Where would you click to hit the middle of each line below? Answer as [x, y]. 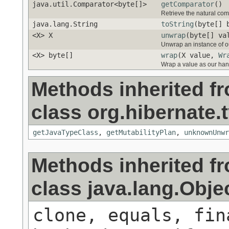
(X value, [198, 55]
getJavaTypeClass [65, 133]
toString [177, 24]
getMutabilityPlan [141, 133]
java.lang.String [65, 24]
